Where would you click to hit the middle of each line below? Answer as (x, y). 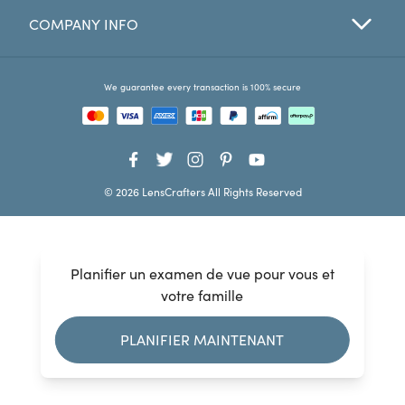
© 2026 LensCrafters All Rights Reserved (202, 191)
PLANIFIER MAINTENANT (202, 339)
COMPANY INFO (84, 24)
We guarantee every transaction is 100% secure (202, 87)
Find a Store (83, 75)
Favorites (73, 35)
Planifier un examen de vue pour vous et (202, 273)
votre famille (202, 295)
